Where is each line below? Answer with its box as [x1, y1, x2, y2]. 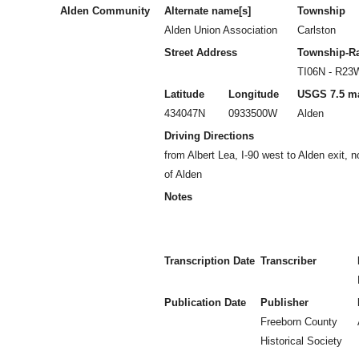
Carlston [297, 24, 336, 36]
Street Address [164, 46, 237, 58]
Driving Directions [164, 130, 254, 142]
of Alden [164, 168, 202, 180]
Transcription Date [164, 255, 255, 267]
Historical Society [260, 335, 342, 347]
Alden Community [60, 5, 150, 17]
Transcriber [260, 255, 317, 267]
